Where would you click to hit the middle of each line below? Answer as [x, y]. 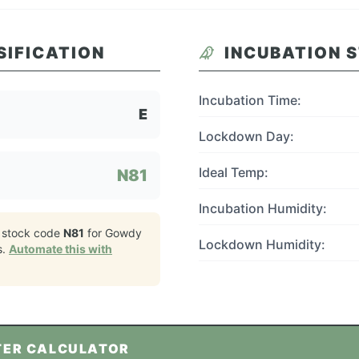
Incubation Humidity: [263, 208]
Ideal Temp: [234, 172]
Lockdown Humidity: [262, 244]
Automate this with [61, 249]
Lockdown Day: [246, 136]
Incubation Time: [250, 100]
